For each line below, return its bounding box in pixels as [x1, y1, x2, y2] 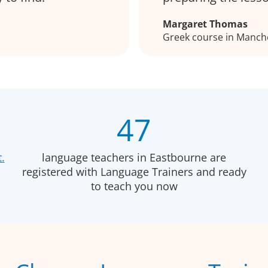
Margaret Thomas [163, 17, 248, 31]
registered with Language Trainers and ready [22, 165, 246, 179]
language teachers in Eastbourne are [42, 150, 226, 165]
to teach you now [90, 179, 178, 193]
